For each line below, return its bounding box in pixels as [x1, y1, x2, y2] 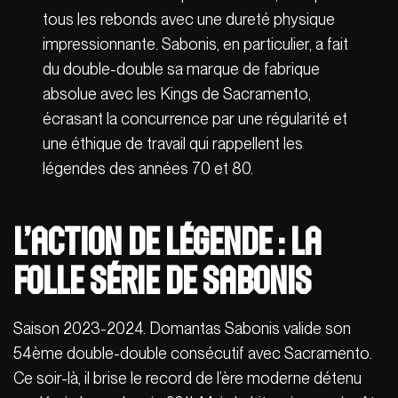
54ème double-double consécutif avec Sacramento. [13, 343, 372, 362]
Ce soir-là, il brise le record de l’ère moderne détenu [13, 368, 362, 387]
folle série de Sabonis [13, 259, 311, 300]
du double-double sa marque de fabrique [43, 60, 321, 79]
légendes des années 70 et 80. [43, 159, 254, 179]
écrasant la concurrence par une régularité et [43, 109, 348, 129]
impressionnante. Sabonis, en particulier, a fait [43, 35, 349, 54]
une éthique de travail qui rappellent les [43, 134, 304, 154]
